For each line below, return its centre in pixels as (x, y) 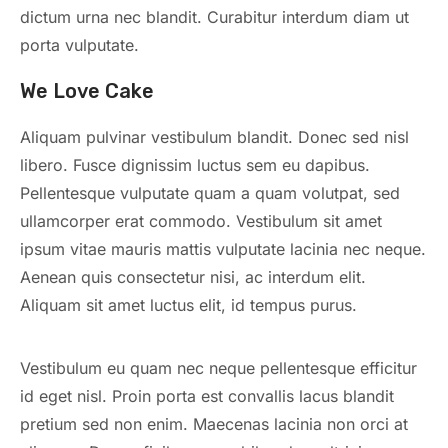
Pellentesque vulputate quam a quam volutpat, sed (210, 192)
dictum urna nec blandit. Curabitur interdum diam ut (214, 17)
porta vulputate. (79, 45)
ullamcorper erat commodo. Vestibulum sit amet (201, 220)
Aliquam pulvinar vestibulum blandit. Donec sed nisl (214, 136)
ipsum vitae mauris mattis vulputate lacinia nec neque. (223, 248)
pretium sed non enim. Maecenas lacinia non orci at (214, 423)
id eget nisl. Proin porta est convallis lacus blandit (207, 395)
